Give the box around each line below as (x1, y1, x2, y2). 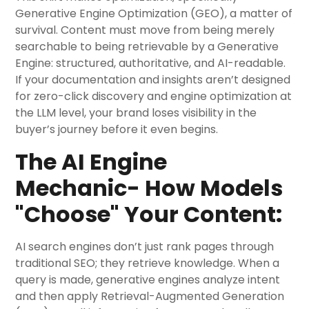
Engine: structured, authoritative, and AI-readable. (15, 55, 286, 71)
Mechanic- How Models (15, 172, 283, 203)
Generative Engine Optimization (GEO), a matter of (15, 6, 293, 21)
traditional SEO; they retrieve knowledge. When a (15, 255, 280, 271)
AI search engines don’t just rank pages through (15, 239, 275, 255)
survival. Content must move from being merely (15, 22, 275, 38)
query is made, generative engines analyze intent (15, 272, 281, 288)
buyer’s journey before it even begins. (15, 121, 219, 137)
